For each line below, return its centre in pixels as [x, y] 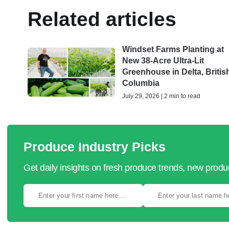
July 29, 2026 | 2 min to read [162, 96]
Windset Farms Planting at [173, 49]
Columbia [141, 83]
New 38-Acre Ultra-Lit [163, 61]
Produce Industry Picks [95, 147]
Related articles [102, 19]
